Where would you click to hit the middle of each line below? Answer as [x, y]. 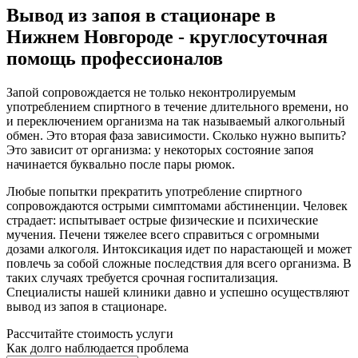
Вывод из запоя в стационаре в [141, 16]
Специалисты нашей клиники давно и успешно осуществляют [178, 292]
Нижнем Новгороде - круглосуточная [167, 37]
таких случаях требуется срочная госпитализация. [142, 278]
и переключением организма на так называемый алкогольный [176, 121]
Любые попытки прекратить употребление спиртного [154, 192]
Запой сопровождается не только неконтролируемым [151, 93]
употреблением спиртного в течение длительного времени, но [177, 107]
